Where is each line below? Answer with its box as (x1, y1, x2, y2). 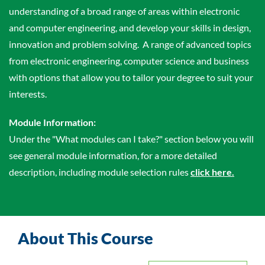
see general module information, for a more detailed (9, 150, 217, 161)
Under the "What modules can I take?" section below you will (9, 133, 254, 144)
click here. (190, 166, 234, 177)
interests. (9, 88, 47, 99)
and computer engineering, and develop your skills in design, (9, 22, 251, 33)
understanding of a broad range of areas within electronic (9, 5, 240, 17)
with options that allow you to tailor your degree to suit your (9, 72, 253, 83)
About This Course (18, 228, 153, 248)
